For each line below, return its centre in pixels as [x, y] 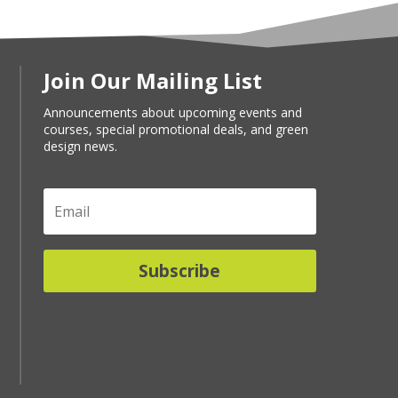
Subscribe [180, 271]
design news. [80, 146]
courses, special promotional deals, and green [175, 129]
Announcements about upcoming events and [172, 112]
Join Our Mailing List [152, 80]
